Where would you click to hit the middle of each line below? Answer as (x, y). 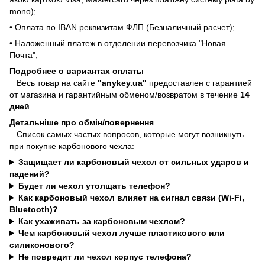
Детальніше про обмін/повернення (82, 123)
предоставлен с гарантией (199, 83)
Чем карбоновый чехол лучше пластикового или (121, 233)
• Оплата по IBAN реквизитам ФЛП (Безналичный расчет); (122, 28)
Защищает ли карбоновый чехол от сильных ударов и (133, 162)
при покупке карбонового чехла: (72, 146)
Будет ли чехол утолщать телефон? (94, 186)
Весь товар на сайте (54, 83)
